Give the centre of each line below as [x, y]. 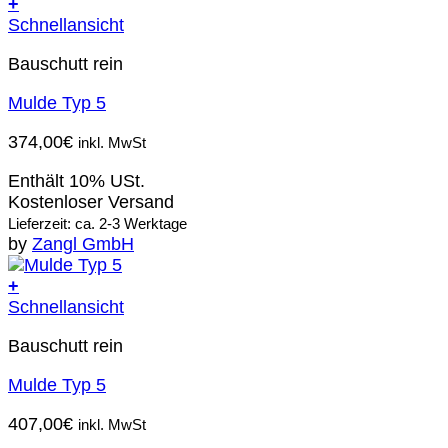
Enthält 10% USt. [76, 180]
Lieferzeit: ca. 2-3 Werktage [97, 223]
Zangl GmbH [83, 243]
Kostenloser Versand [91, 201]
